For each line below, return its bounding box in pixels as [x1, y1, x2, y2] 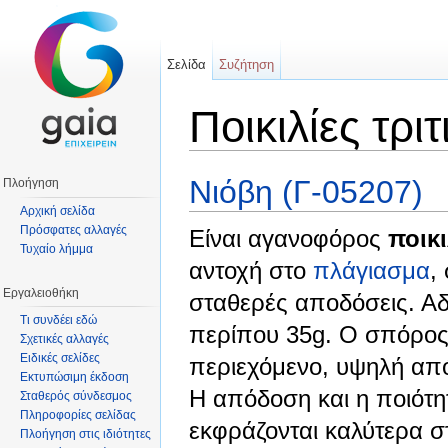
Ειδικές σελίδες [20, 351, 100, 366]
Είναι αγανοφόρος [189, 225, 388, 253]
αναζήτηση [342, 150, 405, 166]
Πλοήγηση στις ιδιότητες [20, 427, 151, 442]
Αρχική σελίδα [20, 203, 95, 218]
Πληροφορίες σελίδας [20, 408, 136, 423]
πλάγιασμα [313, 257, 430, 285]
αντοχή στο [189, 257, 313, 285]
